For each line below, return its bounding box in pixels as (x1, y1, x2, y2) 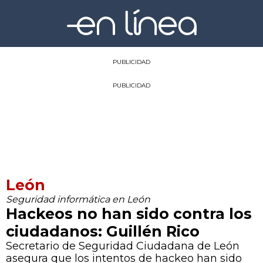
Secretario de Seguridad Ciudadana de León (6, 239, 240, 252)
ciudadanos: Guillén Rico (6, 222, 200, 240)
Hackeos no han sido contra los (6, 204, 252, 222)
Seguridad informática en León (6, 193, 150, 205)
